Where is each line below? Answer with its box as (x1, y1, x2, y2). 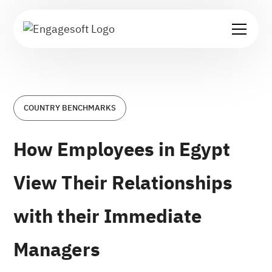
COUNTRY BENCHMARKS (24, 102, 117, 114)
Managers (13, 235, 100, 264)
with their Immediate (13, 202, 202, 231)
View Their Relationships (13, 168, 233, 197)
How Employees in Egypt (13, 135, 230, 164)
